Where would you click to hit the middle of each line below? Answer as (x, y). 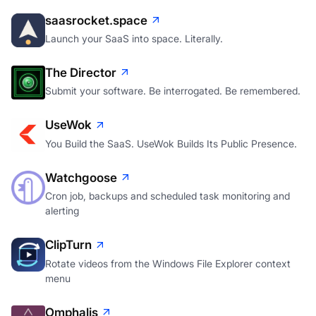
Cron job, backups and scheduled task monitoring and (168, 196)
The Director (81, 72)
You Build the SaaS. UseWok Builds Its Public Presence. (171, 143)
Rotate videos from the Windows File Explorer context (168, 263)
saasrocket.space (96, 20)
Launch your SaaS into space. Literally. (134, 38)
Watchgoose (81, 177)
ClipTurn (68, 245)
